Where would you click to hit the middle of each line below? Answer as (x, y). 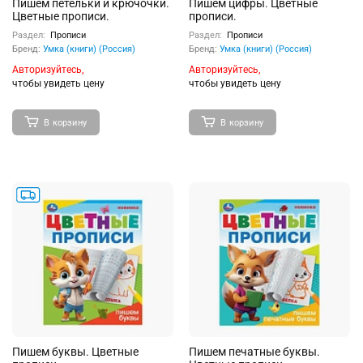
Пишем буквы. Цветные (75, 352)
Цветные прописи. (61, 16)
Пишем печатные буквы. (254, 352)
